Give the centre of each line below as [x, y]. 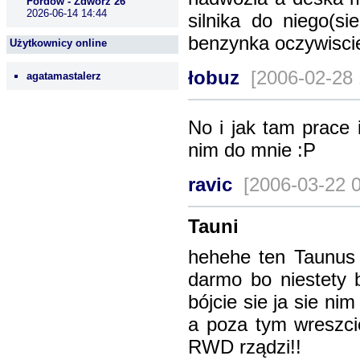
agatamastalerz [64, 76]
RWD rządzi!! [245, 347]
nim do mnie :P [252, 150]
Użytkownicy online [58, 43]
